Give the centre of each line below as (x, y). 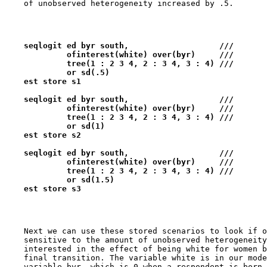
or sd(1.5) (62, 180)
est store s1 (43, 81)
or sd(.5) (60, 72)
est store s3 (43, 189)
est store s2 (43, 135)
